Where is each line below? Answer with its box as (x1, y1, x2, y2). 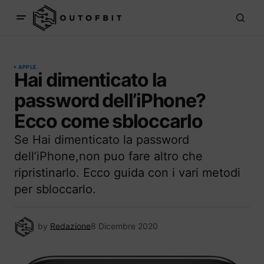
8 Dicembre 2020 (91, 220, 158, 231)
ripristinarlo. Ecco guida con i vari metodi (14, 166, 240, 180)
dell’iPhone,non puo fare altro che (14, 149, 203, 163)
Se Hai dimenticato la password (14, 133, 189, 147)
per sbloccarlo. (14, 182, 96, 196)
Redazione (50, 220, 91, 231)
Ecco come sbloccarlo (14, 110, 203, 133)
